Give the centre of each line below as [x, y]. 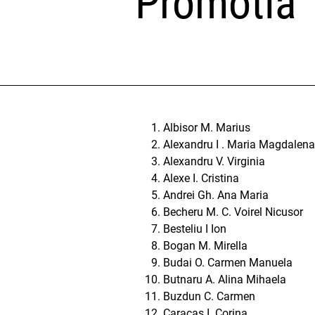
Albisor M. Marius [207, 128]
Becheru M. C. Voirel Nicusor [233, 212]
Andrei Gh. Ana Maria [216, 195]
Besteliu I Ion [195, 229]
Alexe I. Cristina [201, 178]
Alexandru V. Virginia [214, 161]
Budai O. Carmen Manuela [228, 263]
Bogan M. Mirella [205, 246]
